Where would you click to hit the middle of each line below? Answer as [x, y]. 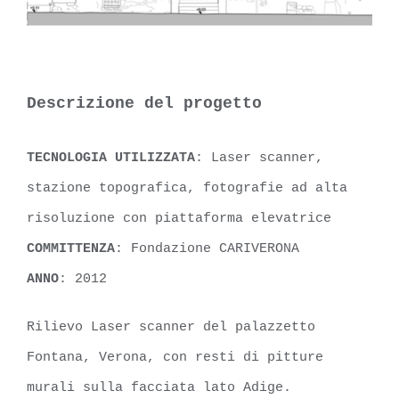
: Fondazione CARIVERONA [207, 248]
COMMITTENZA [71, 248]
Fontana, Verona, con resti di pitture [175, 357]
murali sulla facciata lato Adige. [159, 387]
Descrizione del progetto [144, 103]
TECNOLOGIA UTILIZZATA [111, 158]
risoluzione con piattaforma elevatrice [179, 218]
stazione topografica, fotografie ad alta [187, 188]
